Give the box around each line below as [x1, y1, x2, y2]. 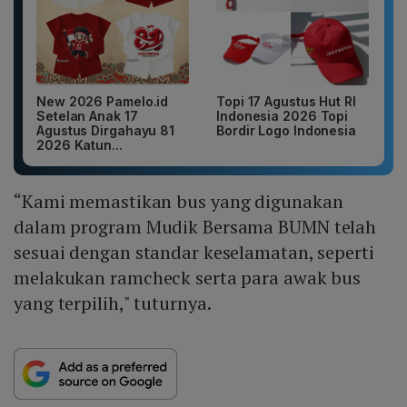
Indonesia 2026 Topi [216, 108, 349, 124]
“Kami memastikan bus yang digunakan [14, 189, 343, 214]
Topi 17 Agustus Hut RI [216, 94, 356, 110]
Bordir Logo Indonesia [216, 123, 356, 139]
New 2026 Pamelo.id [36, 94, 169, 110]
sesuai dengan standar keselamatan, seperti [14, 240, 374, 265]
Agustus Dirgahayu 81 [36, 123, 174, 139]
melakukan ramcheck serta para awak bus [14, 265, 362, 291]
